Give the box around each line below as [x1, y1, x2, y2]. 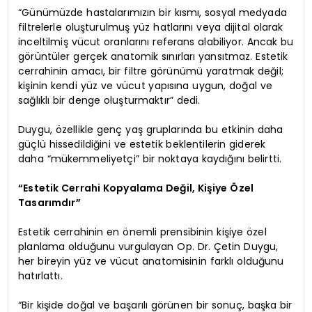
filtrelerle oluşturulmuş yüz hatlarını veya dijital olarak [18, 19, 283, 34]
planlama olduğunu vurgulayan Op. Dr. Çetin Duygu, [18, 239, 279, 253]
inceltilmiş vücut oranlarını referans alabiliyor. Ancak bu [18, 34, 294, 49]
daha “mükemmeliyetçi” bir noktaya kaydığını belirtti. [18, 151, 282, 166]
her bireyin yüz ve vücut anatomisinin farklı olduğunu [18, 253, 284, 268]
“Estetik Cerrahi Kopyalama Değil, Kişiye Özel [18, 180, 254, 195]
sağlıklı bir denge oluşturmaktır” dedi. [18, 93, 201, 107]
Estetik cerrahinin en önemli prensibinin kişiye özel [18, 224, 267, 239]
